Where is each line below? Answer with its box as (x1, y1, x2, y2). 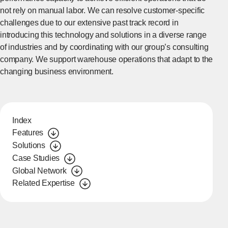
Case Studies (12, 153, 60, 162)
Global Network (12, 166, 67, 175)
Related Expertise (12, 179, 75, 188)
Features (12, 128, 44, 137)
